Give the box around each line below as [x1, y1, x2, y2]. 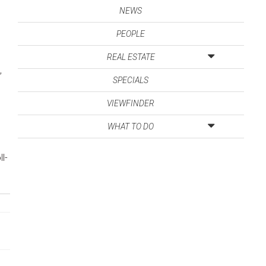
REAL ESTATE [106, 52, 155, 62]
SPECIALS [113, 75, 149, 85]
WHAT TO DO [107, 121, 154, 131]
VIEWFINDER [107, 98, 155, 108]
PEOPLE [116, 28, 145, 39]
